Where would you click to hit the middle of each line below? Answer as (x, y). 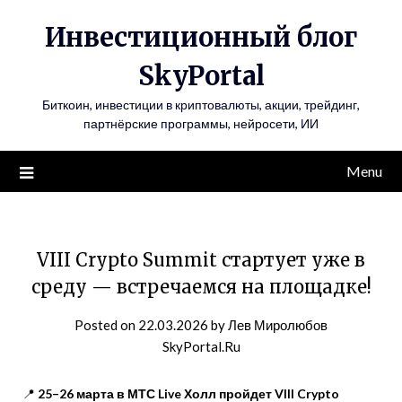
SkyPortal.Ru (201, 346)
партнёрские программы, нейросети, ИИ (201, 123)
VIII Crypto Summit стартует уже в (201, 260)
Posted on (106, 325)
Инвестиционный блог (201, 37)
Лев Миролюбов (278, 325)
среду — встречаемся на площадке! (201, 287)
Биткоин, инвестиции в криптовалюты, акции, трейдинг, (201, 105)
